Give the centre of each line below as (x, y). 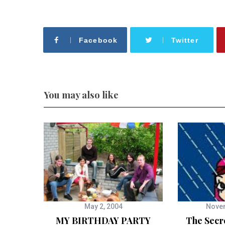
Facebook (98, 40)
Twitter (185, 40)
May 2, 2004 (103, 206)
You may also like (81, 95)
